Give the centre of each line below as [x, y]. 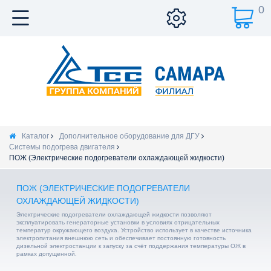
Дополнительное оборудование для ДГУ [129, 136]
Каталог [35, 136]
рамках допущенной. [46, 254]
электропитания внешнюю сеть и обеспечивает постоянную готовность [121, 238]
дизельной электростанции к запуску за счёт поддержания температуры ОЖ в [131, 246]
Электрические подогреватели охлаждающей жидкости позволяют [114, 215]
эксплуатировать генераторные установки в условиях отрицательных [118, 223]
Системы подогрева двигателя [62, 147]
